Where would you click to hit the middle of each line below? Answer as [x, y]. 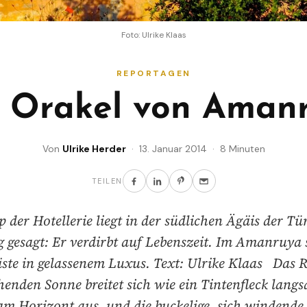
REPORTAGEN [153, 74]
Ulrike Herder [94, 149]
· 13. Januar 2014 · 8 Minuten [195, 149]
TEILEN [107, 181]
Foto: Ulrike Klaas [153, 35]
